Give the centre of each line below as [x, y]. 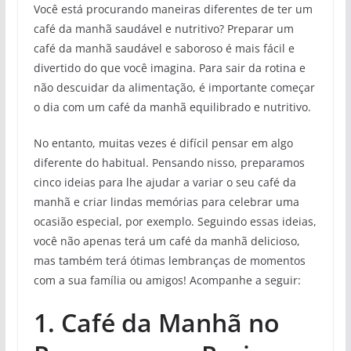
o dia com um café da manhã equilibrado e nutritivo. [172, 107]
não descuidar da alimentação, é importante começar [174, 87]
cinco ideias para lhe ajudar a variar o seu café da [165, 182]
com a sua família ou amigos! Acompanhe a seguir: [167, 280]
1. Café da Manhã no [156, 322]
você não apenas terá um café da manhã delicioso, [166, 241]
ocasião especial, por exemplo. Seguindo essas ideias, [175, 221]
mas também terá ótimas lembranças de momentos [169, 260]
